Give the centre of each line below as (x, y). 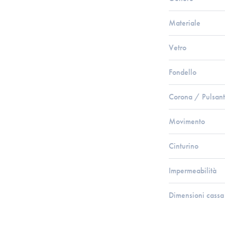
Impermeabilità (193, 171)
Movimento (187, 121)
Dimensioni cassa (196, 195)
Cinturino (184, 146)
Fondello (183, 72)
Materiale (185, 23)
